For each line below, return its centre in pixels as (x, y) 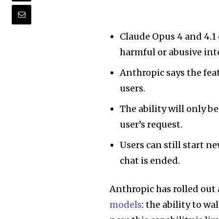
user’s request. (151, 124)
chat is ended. (150, 160)
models (126, 204)
